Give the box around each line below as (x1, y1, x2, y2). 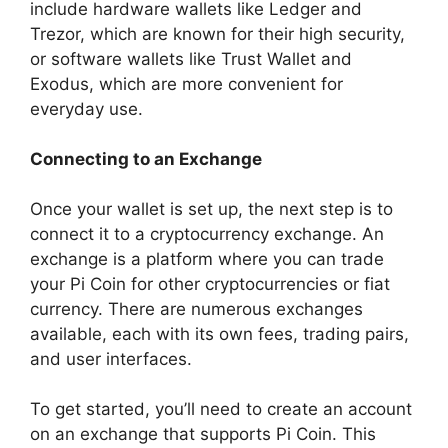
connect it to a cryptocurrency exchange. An (30, 223, 384, 244)
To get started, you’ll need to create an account (30, 398, 412, 419)
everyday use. (30, 98, 143, 119)
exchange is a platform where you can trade (30, 248, 384, 269)
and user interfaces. (30, 348, 192, 369)
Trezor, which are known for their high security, (30, 23, 405, 44)
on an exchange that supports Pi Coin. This (30, 423, 376, 444)
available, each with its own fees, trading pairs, (30, 323, 409, 344)
